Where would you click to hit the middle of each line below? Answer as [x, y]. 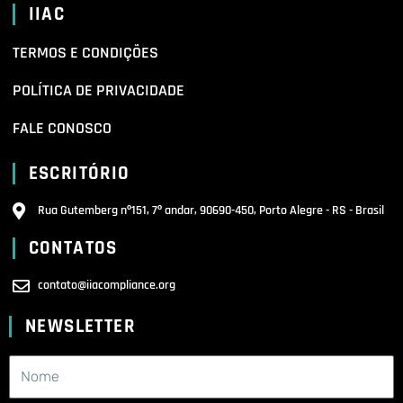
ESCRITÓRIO [79, 174]
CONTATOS [73, 249]
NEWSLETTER [80, 327]
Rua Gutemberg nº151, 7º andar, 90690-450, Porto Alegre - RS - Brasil [211, 211]
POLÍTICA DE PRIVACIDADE [98, 91]
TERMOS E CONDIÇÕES [85, 53]
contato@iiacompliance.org [107, 286]
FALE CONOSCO [62, 129]
